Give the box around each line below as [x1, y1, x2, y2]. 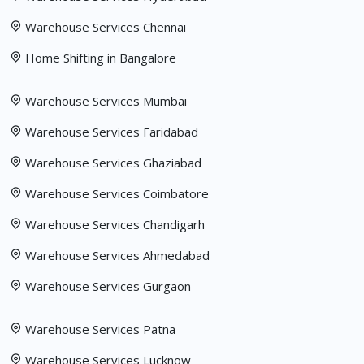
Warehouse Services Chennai [22, 19, 186, 36]
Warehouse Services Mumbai [25, 93, 187, 110]
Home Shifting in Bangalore [25, 50, 176, 67]
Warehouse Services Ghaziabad [25, 154, 201, 171]
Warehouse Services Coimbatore [25, 185, 209, 202]
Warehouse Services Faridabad [25, 123, 198, 141]
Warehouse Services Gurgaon [25, 278, 191, 295]
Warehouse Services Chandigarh [25, 216, 205, 233]
